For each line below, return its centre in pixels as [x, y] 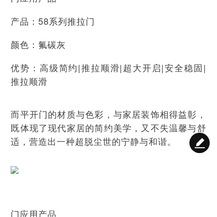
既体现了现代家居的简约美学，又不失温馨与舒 [108, 127]
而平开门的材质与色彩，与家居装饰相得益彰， [108, 114]
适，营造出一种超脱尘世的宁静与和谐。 [94, 141]
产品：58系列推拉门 [53, 21]
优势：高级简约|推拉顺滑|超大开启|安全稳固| [108, 67]
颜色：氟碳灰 [39, 44]
